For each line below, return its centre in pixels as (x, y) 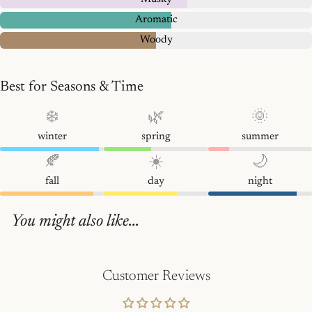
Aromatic (156, 20)
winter (52, 137)
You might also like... (75, 222)
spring (156, 137)
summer (260, 137)
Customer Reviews (156, 277)
